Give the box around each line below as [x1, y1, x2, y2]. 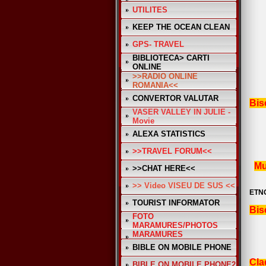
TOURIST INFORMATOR [132, 198, 220, 207]
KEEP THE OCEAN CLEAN [132, 23, 230, 31]
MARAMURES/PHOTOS [132, 221, 218, 230]
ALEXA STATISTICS [132, 129, 205, 138]
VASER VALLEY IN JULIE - [132, 107, 230, 116]
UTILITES [132, 5, 167, 14]
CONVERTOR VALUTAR [132, 94, 218, 103]
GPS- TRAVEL [132, 40, 184, 49]
